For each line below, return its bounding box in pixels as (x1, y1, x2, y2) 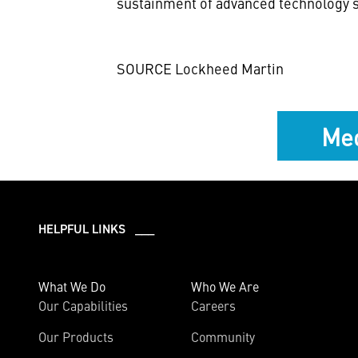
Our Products (38, 328, 113, 345)
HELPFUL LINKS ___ (38, 221, 154, 237)
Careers (191, 296, 236, 314)
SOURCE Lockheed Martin (117, 58, 284, 78)
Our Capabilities (38, 296, 128, 314)
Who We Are (191, 277, 259, 295)
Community (191, 328, 255, 345)
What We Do (38, 277, 105, 295)
